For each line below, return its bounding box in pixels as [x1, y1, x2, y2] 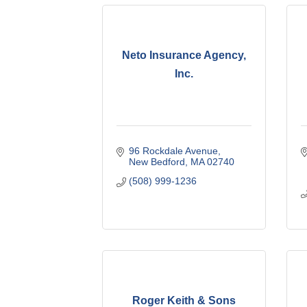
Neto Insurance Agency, [122, 49, 247, 62]
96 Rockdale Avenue [128, 145, 218, 156]
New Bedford [128, 156, 185, 167]
